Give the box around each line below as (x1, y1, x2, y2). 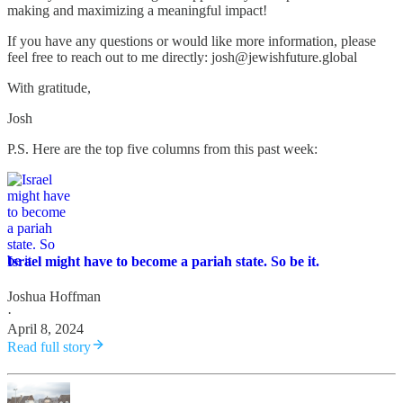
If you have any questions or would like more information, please (7, 32, 376, 49)
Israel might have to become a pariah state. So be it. (7, 253, 319, 269)
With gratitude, (7, 79, 91, 95)
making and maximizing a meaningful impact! (7, 2, 267, 18)
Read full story (7, 339, 91, 355)
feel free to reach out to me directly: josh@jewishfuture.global (7, 49, 357, 65)
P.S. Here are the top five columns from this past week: (7, 140, 318, 157)
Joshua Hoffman (7, 289, 101, 305)
